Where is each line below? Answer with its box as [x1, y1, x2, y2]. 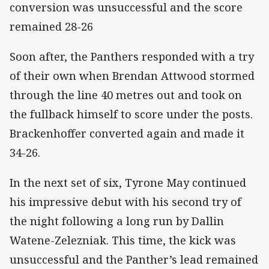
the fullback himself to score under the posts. [10, 107, 253, 122]
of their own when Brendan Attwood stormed [10, 68, 255, 83]
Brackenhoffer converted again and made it [10, 126, 244, 141]
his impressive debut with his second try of [10, 195, 241, 210]
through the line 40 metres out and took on [10, 88, 242, 103]
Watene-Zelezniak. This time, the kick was [10, 233, 236, 248]
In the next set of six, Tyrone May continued [10, 175, 246, 190]
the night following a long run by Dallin [10, 214, 224, 229]
